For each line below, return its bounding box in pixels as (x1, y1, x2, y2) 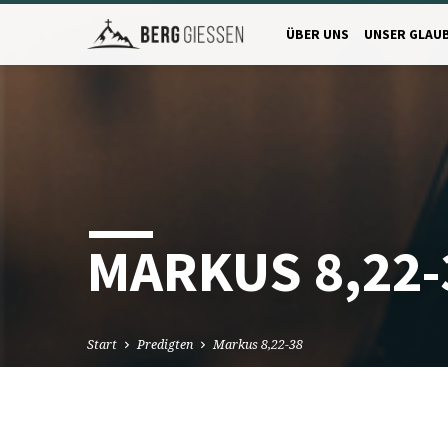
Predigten (137, 336, 193, 354)
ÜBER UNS (286, 26, 349, 43)
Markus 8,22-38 (213, 336, 303, 354)
